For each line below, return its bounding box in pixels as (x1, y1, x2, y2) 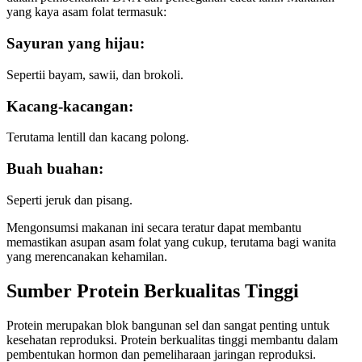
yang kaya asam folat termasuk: (6, 5, 166, 19)
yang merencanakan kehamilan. (6, 249, 167, 263)
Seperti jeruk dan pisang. (6, 192, 133, 207)
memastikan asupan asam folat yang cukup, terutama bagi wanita (6, 234, 336, 249)
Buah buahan (6, 160, 99, 178)
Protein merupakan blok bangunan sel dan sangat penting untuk (6, 318, 330, 332)
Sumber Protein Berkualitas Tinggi (6, 280, 299, 301)
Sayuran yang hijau (6, 35, 140, 53)
